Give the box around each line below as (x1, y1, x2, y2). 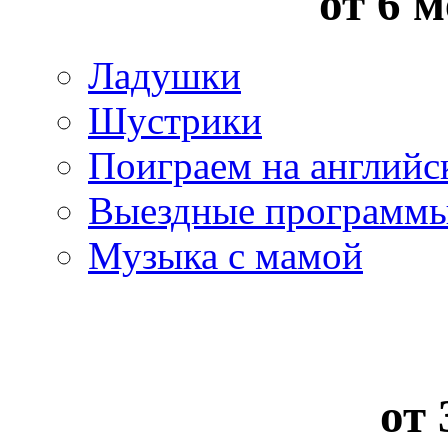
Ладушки (88, 53, 241, 97)
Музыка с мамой (88, 233, 363, 277)
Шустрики (88, 98, 262, 142)
